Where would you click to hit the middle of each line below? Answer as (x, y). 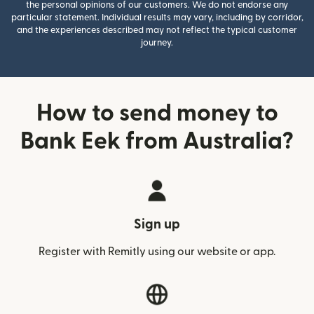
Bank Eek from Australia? (157, 141)
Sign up (157, 225)
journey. (157, 43)
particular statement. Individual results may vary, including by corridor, (157, 18)
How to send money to (157, 113)
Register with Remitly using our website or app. (157, 252)
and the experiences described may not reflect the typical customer (157, 30)
